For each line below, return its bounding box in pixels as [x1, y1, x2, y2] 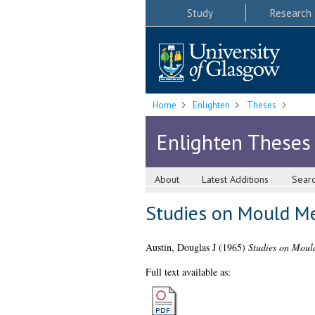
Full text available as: [145, 265, 231, 279]
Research [269, 6, 311, 20]
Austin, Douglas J [145, 240, 216, 255]
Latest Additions [202, 173, 269, 186]
